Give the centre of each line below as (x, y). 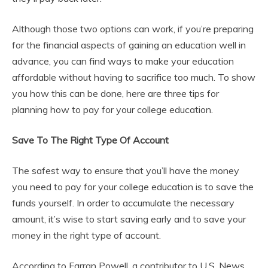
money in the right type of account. (86, 235)
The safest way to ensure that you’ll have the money (126, 170)
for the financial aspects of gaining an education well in (129, 45)
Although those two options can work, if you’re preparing (133, 29)
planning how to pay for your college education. (112, 109)
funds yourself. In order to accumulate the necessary (123, 203)
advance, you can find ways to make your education (123, 61)
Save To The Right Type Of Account (90, 140)
